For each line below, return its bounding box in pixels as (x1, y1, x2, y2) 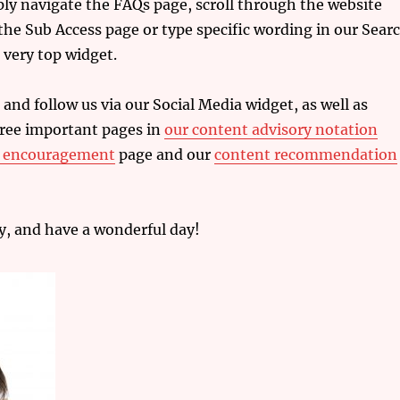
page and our (114, 146, 214, 163)
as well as (301, 96, 368, 113)
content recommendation (213, 146, 397, 163)
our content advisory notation (163, 121, 378, 138)
